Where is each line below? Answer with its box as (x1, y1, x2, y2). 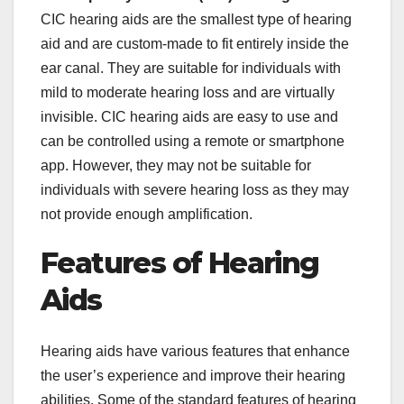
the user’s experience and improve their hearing (41, 367, 345, 383)
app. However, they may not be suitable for (41, 158, 311, 174)
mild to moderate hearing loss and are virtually (41, 85, 335, 101)
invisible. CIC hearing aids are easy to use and (41, 109, 338, 125)
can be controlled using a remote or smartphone (41, 133, 344, 150)
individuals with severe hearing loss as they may (41, 182, 349, 198)
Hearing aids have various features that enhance (41, 343, 350, 359)
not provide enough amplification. (41, 207, 252, 223)
